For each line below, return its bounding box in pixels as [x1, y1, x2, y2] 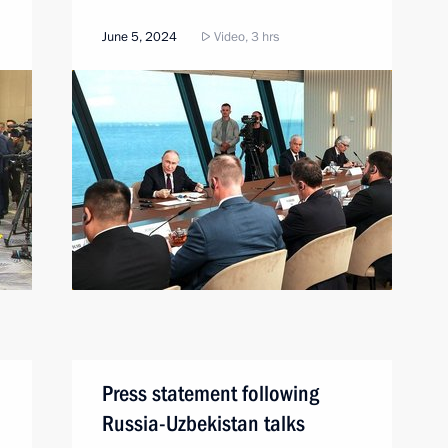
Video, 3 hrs [211, 28, 279, 46]
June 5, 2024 [102, 28, 177, 46]
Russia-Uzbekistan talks [102, 411, 305, 436]
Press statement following [102, 381, 319, 406]
